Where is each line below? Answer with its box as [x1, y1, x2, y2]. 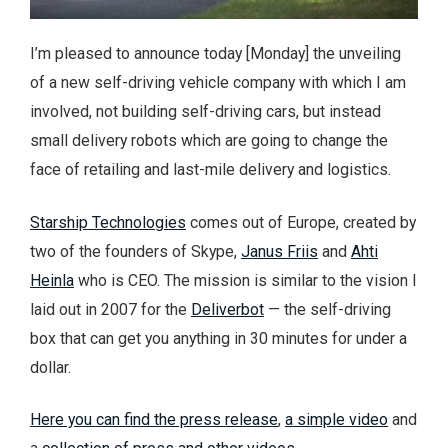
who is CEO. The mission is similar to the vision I [74, 270, 417, 290]
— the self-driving [264, 299, 391, 319]
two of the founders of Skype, [30, 241, 241, 261]
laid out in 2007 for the [30, 299, 191, 319]
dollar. [30, 357, 71, 377]
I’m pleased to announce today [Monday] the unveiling [30, 43, 401, 63]
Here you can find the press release [30, 410, 278, 430]
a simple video [285, 410, 388, 430]
